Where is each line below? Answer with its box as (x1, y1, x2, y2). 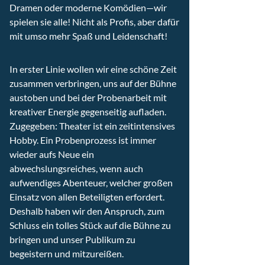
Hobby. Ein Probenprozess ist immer (9, 134, 156, 146)
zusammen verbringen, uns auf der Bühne (9, 77, 176, 89)
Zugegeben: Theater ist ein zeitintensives (9, 120, 175, 131)
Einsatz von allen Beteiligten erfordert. (9, 191, 164, 202)
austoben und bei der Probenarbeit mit (9, 92, 167, 103)
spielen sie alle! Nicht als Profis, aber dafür (9, 16, 179, 27)
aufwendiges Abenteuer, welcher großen (9, 177, 173, 188)
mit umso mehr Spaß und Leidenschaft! (9, 30, 167, 41)
